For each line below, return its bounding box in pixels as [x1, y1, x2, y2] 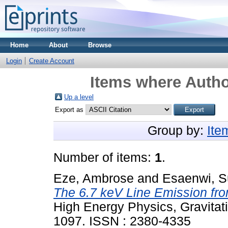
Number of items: [53, 151, 155, 164]
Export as [55, 106, 85, 113]
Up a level [64, 93, 94, 101]
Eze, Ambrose [53, 171, 134, 185]
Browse [88, 41, 111, 49]
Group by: [148, 124, 207, 137]
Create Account [29, 57, 74, 65]
